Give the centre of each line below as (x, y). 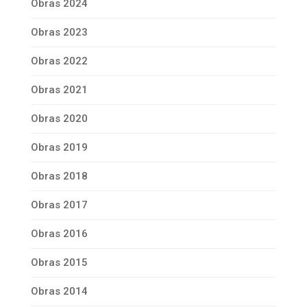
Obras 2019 (59, 148)
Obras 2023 (59, 33)
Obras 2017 (59, 205)
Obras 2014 (59, 292)
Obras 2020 (59, 119)
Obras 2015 (59, 263)
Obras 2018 (59, 176)
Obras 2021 (59, 90)
